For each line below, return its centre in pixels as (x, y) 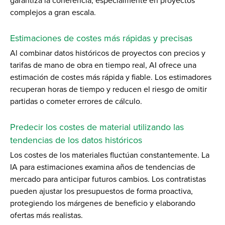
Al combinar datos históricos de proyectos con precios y (108, 53)
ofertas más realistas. (46, 215)
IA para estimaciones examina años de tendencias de (103, 167)
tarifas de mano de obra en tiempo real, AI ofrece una (103, 65)
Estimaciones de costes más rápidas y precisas (101, 38)
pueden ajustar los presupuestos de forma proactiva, (101, 191)
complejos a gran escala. (53, 12)
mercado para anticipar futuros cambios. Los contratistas (108, 179)
